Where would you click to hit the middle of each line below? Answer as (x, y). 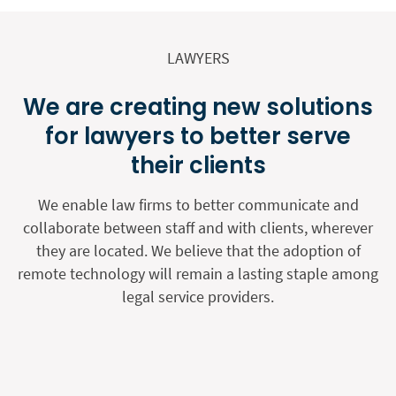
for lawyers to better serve (198, 137)
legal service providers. (198, 297)
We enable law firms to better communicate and (198, 205)
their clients (198, 166)
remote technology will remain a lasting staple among (198, 274)
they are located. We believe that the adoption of (198, 251)
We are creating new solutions (198, 107)
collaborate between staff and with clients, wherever (198, 228)
